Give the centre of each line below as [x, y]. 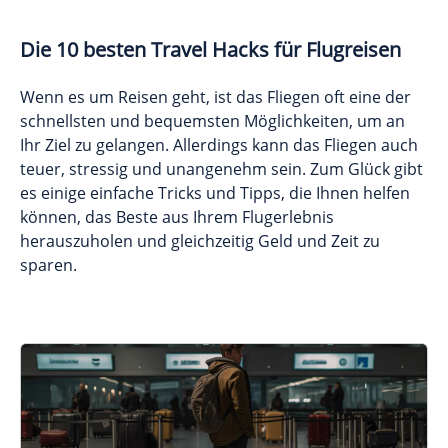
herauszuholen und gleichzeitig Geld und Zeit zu [200, 240]
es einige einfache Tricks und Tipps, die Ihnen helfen [215, 192]
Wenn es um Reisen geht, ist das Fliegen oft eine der [215, 96]
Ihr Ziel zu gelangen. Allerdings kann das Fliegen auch [219, 144]
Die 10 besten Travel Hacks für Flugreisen [210, 49]
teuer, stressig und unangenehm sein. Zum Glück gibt [221, 168]
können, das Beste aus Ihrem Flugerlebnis [177, 216]
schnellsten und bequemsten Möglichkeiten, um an [212, 120]
